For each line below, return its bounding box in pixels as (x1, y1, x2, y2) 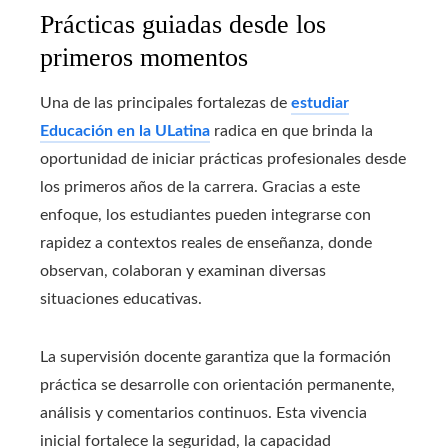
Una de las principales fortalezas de (40, 95, 291, 112)
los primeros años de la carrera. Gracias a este (40, 179, 360, 196)
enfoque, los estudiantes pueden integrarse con (40, 207, 371, 224)
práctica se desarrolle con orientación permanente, (40, 377, 395, 394)
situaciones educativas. (40, 291, 206, 308)
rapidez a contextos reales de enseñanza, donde (40, 235, 372, 252)
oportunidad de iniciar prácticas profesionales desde (40, 151, 406, 168)
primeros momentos (40, 43, 248, 73)
